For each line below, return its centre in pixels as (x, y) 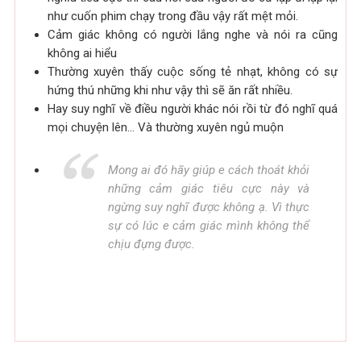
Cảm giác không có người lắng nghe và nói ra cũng (193, 34)
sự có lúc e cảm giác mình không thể (209, 225)
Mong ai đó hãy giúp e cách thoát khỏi (209, 170)
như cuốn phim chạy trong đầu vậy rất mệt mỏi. (172, 16)
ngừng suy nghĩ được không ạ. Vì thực (209, 207)
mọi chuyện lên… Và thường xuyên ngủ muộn (165, 127)
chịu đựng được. (151, 244)
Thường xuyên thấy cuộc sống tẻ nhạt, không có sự (193, 71)
